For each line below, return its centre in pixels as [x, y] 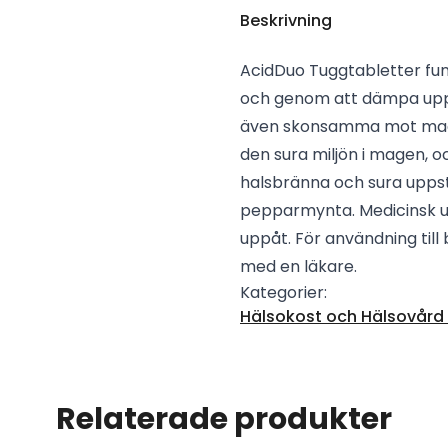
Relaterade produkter [224, 419]
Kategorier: [283, 292]
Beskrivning [286, 20]
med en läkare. [298, 266]
